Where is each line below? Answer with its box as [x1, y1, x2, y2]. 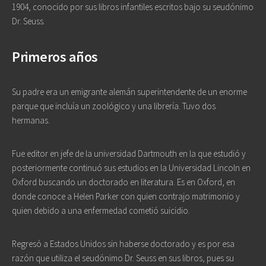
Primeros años [12, 47, 99, 66]
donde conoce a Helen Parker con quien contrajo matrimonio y [12, 191, 240, 202]
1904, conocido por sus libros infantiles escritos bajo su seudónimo [12, 1, 254, 12]
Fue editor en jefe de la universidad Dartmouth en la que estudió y [12, 148, 246, 159]
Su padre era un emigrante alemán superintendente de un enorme [12, 86, 247, 97]
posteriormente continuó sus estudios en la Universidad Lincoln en [12, 162, 251, 173]
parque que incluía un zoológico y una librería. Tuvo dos [12, 100, 216, 112]
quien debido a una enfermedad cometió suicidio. [12, 205, 190, 216]
